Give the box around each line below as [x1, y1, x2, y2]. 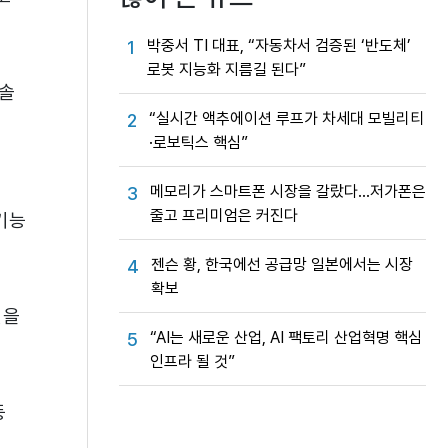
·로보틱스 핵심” [149, 133, 248, 152]
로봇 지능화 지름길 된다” [147, 60, 306, 79]
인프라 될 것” [150, 352, 235, 371]
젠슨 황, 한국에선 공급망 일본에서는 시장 [151, 255, 413, 274]
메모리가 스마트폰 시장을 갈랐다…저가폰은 [150, 182, 426, 201]
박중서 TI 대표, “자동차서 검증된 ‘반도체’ [147, 36, 411, 55]
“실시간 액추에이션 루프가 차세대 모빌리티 [149, 109, 424, 128]
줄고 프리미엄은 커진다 [150, 206, 298, 225]
